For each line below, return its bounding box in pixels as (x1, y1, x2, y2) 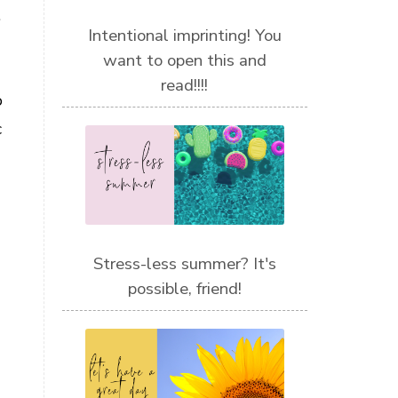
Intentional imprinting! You (87, 24, 282, 48)
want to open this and (102, 49, 267, 73)
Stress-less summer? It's (92, 252, 276, 276)
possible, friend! (127, 277, 242, 301)
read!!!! (161, 74, 209, 98)
